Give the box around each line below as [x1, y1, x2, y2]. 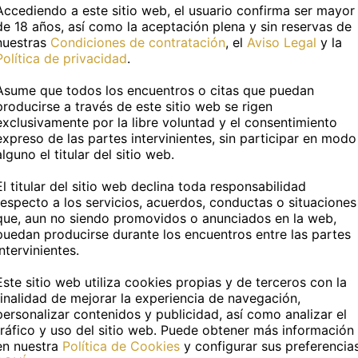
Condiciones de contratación [50, 34, 225, 50]
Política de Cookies [62, 337, 180, 354]
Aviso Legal [247, 34, 316, 50]
